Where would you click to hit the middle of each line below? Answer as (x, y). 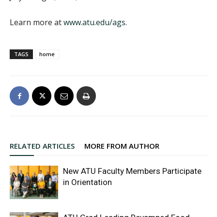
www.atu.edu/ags (94, 23)
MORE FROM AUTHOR (122, 146)
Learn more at (37, 23)
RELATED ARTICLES (42, 146)
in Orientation (87, 182)
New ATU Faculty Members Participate (132, 171)
